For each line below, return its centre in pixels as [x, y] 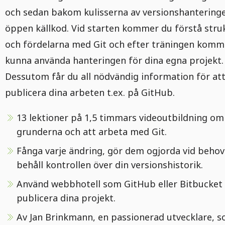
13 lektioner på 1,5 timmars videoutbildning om [120, 118]
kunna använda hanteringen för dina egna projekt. [114, 60]
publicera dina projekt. [66, 198]
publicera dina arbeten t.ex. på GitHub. [90, 92]
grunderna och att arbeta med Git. [92, 132]
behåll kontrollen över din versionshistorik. [110, 165]
